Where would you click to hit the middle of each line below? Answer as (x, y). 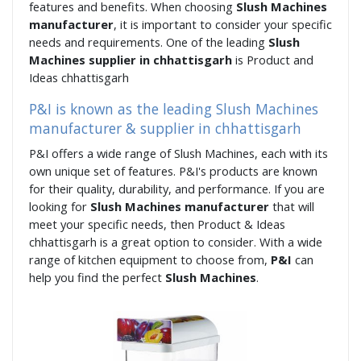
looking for (60, 207)
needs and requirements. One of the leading (149, 42)
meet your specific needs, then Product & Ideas (157, 224)
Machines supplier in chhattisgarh (132, 60)
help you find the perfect (97, 278)
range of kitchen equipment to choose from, (150, 260)
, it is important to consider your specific (223, 25)
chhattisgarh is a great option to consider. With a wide (176, 242)
